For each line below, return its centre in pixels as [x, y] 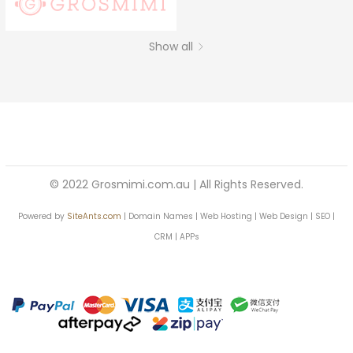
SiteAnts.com [94, 216]
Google [292, 43]
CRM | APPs [176, 236]
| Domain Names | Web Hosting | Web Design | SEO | [228, 216]
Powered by [43, 216]
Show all [171, 46]
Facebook [123, 43]
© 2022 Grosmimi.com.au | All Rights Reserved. [176, 184]
